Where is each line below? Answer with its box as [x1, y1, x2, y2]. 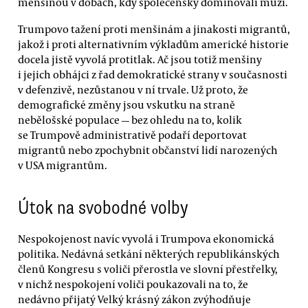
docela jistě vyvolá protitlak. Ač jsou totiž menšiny [18, 52, 262, 66]
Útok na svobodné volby [18, 195, 188, 219]
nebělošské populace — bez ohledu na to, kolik [18, 112, 242, 126]
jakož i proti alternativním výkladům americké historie [18, 36, 289, 51]
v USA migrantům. [18, 157, 107, 172]
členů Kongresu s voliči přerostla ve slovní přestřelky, [18, 261, 278, 276]
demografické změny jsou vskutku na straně [18, 97, 235, 111]
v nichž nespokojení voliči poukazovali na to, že [18, 276, 248, 291]
